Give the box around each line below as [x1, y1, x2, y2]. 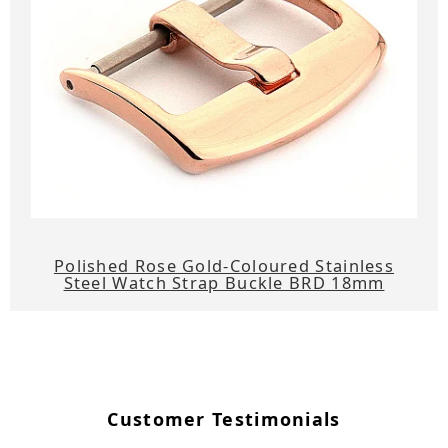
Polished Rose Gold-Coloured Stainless [53, 254, 395, 278]
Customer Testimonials [107, 407, 341, 432]
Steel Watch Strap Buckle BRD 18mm [63, 271, 385, 295]
